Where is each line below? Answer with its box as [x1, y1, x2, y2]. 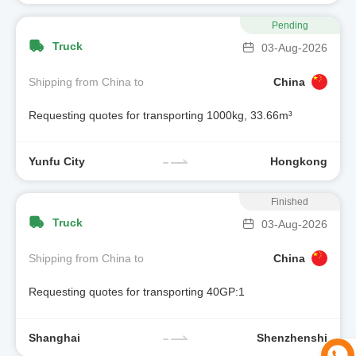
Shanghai [29, 331, 80, 344]
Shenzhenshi [257, 331, 327, 344]
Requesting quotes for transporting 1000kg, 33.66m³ [29, 109, 292, 122]
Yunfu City [29, 154, 85, 168]
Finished [271, 196, 308, 207]
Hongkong [270, 154, 327, 168]
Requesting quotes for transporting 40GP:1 [29, 285, 245, 299]
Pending [272, 20, 308, 31]
